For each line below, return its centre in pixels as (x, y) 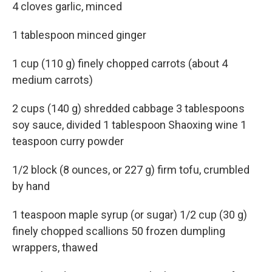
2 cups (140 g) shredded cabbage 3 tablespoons (128, 108)
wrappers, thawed (55, 247)
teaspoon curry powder (68, 141)
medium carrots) (53, 80)
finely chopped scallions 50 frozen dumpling (119, 231)
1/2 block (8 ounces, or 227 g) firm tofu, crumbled (131, 170)
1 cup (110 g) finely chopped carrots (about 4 (120, 63)
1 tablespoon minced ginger (79, 35)
